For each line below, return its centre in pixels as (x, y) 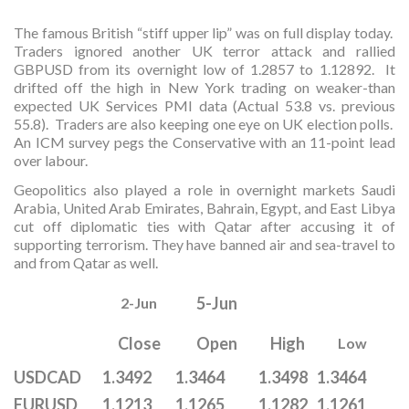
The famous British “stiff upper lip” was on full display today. (204, 32)
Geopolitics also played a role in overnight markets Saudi (204, 189)
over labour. (51, 160)
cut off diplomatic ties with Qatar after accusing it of (204, 226)
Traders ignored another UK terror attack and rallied (204, 51)
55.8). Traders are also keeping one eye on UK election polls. (204, 124)
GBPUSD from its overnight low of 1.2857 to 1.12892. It (204, 69)
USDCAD (47, 377)
